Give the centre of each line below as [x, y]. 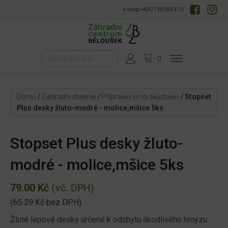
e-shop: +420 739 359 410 [153, 9]
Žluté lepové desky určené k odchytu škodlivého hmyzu [109, 220]
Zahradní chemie [69, 97]
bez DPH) [63, 203]
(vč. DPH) [72, 188]
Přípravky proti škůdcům [140, 97]
